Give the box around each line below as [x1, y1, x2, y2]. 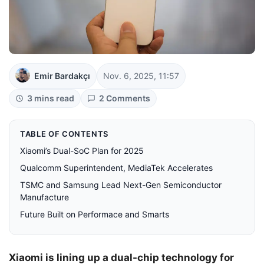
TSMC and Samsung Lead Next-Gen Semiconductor [20, 179, 222, 190]
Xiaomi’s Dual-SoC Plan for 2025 [20, 145, 144, 156]
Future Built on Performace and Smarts [20, 209, 169, 219]
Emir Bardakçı [34, 70, 90, 81]
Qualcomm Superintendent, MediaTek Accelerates [20, 162, 213, 173]
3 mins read [27, 93, 74, 103]
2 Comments [99, 93, 150, 103]
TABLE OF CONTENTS [20, 128, 109, 138]
